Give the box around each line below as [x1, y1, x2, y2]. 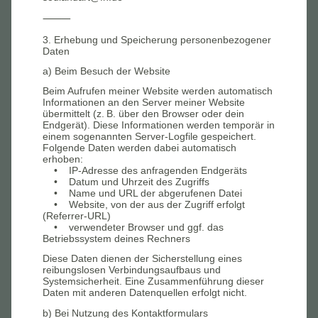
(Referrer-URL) [43, 210, 111, 221]
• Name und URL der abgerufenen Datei [43, 187, 242, 199]
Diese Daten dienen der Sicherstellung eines [43, 253, 242, 265]
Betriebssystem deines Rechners [43, 233, 190, 244]
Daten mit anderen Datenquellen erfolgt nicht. [43, 287, 247, 299]
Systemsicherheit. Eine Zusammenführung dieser [43, 275, 264, 287]
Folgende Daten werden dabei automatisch [43, 142, 236, 153]
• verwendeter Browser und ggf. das [43, 221, 224, 233]
